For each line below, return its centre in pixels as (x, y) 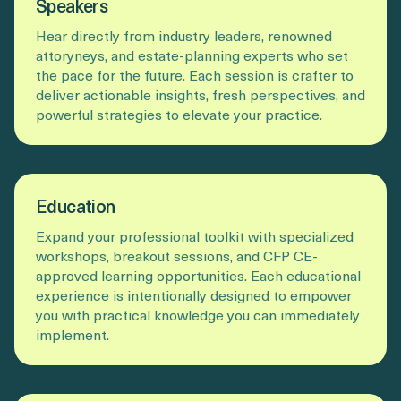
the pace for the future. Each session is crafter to (195, 75)
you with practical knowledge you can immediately (198, 315)
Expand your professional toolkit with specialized (195, 236)
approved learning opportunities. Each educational (198, 275)
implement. (73, 334)
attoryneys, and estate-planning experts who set (192, 55)
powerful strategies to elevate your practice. (179, 114)
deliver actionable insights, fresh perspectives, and (200, 94)
